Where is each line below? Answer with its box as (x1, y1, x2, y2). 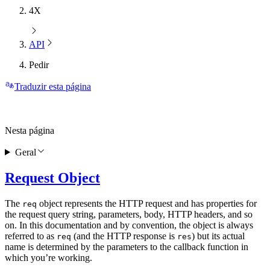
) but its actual (192, 230, 245, 241)
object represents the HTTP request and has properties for (37, 198, 257, 209)
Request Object (5, 169, 100, 186)
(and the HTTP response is (71, 230, 177, 241)
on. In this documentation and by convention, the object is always (5, 219, 253, 230)
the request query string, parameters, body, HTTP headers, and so (5, 209, 253, 219)
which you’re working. (5, 252, 92, 263)
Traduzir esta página (14, 81, 91, 92)
